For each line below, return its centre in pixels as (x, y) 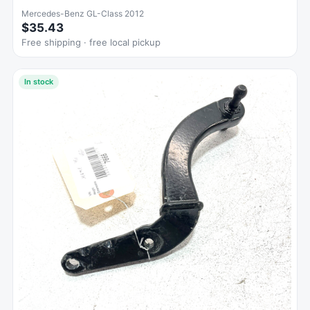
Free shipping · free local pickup (91, 42)
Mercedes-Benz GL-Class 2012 (83, 13)
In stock (39, 81)
